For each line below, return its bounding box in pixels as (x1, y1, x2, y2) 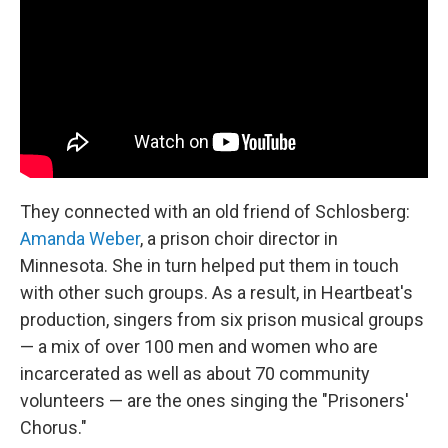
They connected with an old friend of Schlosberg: (20, 200, 410, 222)
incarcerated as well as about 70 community (20, 362, 370, 384)
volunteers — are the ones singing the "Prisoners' (20, 389, 409, 411)
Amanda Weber (20, 227, 140, 249)
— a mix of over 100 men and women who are (20, 335, 378, 357)
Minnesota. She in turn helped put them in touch (20, 254, 399, 276)
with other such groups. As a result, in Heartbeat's (20, 281, 413, 303)
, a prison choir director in (140, 227, 338, 249)
